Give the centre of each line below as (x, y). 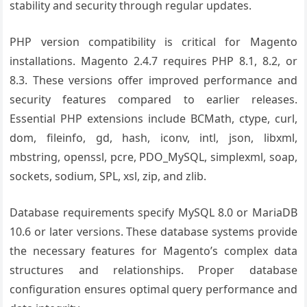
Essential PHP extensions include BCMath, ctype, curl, (153, 119)
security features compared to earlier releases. (153, 99)
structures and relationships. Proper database (153, 270)
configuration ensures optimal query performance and (153, 289)
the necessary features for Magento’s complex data (153, 251)
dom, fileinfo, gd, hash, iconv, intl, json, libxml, (153, 138)
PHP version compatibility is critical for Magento (153, 42)
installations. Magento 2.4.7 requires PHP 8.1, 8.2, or (153, 61)
